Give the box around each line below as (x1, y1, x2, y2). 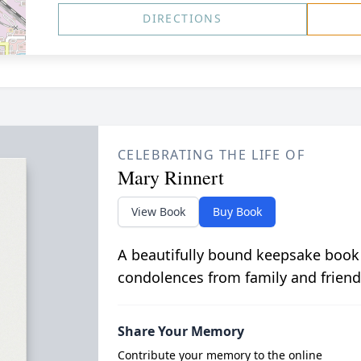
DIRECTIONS (143, 10, 222, 26)
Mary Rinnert (117, 164, 224, 190)
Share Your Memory (117, 322, 244, 340)
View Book (131, 204, 185, 219)
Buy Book (212, 204, 262, 219)
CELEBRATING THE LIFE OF (117, 146, 305, 164)
